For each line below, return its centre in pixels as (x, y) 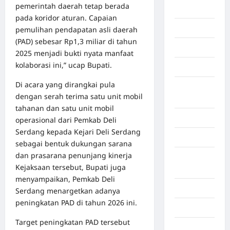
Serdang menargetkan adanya (68, 191)
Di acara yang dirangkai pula (65, 85)
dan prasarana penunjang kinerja (74, 156)
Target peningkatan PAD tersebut (73, 222)
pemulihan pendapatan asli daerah (76, 30)
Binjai (184, 28)
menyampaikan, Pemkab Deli (65, 179)
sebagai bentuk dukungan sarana (74, 144)
